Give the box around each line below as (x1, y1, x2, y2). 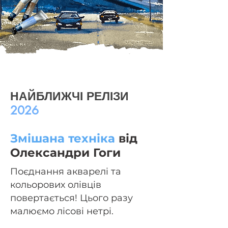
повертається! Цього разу (10, 192, 133, 204)
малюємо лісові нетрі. (10, 206, 113, 217)
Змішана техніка (10, 131, 119, 146)
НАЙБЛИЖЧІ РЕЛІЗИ (10, 89, 129, 104)
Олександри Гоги (10, 146, 121, 160)
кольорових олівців (10, 179, 101, 190)
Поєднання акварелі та (10, 166, 121, 177)
